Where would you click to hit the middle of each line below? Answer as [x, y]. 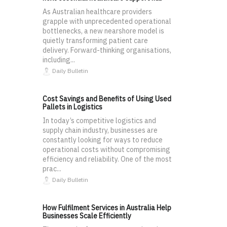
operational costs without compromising [106, 150]
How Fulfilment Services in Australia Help [107, 208]
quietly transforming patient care [95, 41]
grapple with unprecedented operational [107, 22]
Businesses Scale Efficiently [87, 216]
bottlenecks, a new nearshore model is [103, 31]
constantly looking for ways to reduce [103, 140]
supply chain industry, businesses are [100, 130]
